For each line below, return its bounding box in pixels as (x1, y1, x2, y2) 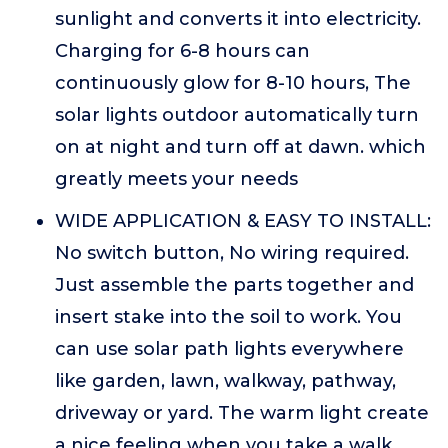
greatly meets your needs (55, 168, 298, 190)
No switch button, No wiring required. (55, 242, 409, 264)
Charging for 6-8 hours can (55, 40, 310, 62)
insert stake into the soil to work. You (55, 306, 402, 328)
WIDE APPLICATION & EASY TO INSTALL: (55, 210, 431, 232)
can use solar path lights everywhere (55, 338, 404, 360)
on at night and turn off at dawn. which (55, 136, 426, 158)
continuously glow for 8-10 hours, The (55, 72, 411, 94)
